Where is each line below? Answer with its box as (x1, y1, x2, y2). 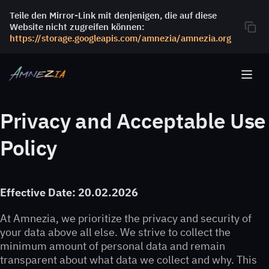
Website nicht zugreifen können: (10, 21, 145, 32)
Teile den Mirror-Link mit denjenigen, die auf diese (10, 10, 217, 21)
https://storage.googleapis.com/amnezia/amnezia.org (10, 32, 231, 44)
